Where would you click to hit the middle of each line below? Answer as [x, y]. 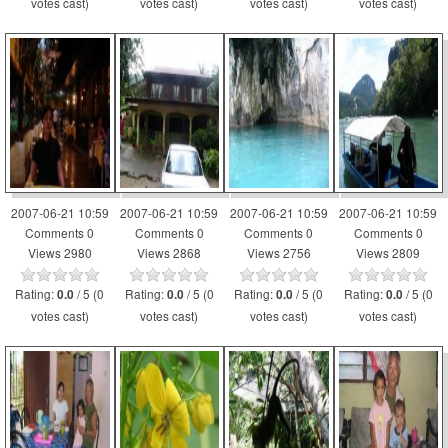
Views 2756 [278, 252]
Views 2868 [169, 252]
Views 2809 [388, 252]
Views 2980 [59, 252]
